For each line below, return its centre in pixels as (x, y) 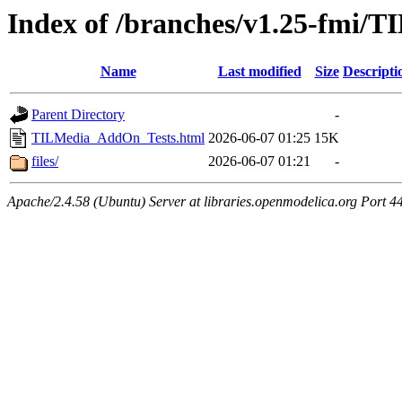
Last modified (259, 72)
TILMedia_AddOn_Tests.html (118, 138)
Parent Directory (78, 115)
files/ (45, 162)
